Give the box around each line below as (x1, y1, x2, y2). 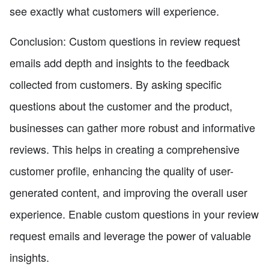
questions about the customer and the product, (10, 97, 232, 113)
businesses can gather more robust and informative (10, 119, 255, 135)
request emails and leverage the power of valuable (10, 227, 251, 243)
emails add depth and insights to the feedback (10, 54, 229, 70)
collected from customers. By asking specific (10, 76, 222, 92)
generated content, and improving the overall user (10, 184, 247, 200)
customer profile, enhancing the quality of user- (10, 162, 234, 178)
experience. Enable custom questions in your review (10, 205, 259, 222)
